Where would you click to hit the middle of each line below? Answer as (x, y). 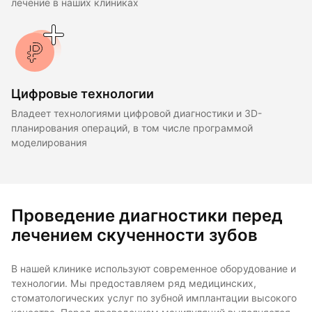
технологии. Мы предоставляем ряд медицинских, (134, 283)
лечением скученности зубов (134, 235)
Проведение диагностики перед (147, 215)
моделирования (49, 142)
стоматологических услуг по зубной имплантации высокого (154, 298)
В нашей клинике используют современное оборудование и (154, 268)
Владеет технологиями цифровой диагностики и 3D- (136, 113)
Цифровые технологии (83, 93)
